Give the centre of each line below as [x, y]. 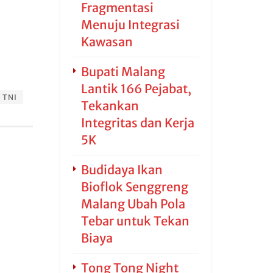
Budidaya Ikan [122, 170]
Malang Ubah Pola [133, 204]
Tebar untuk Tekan [135, 221]
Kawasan [107, 42]
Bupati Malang [123, 72]
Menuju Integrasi [130, 25]
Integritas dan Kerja [137, 123]
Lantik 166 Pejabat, [136, 89]
